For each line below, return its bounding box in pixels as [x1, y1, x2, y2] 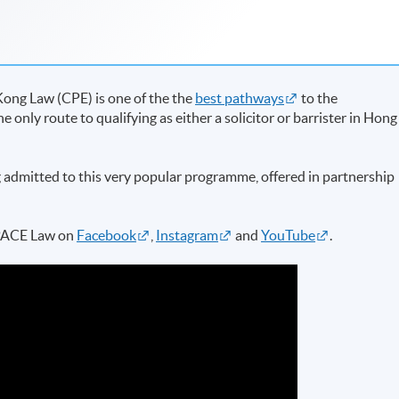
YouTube [261, 226, 316, 243]
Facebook [77, 226, 137, 243]
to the [298, 89, 338, 106]
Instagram [156, 226, 219, 243]
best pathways [195, 89, 285, 106]
